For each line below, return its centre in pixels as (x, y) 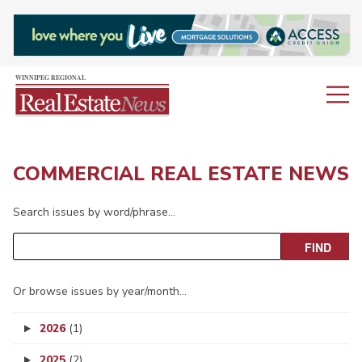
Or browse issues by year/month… (100, 292)
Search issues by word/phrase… (94, 213)
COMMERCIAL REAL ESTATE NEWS (181, 174)
